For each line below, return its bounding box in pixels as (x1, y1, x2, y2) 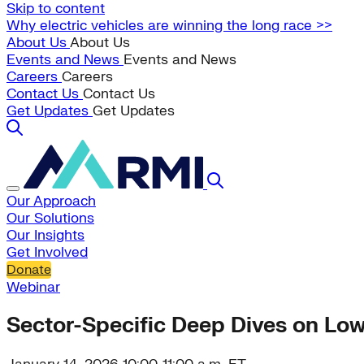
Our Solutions (6, 210, 94, 227)
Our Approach (6, 193, 96, 210)
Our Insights (6, 227, 84, 244)
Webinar (6, 279, 60, 296)
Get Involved (6, 244, 88, 261)
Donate (6, 262, 51, 278)
